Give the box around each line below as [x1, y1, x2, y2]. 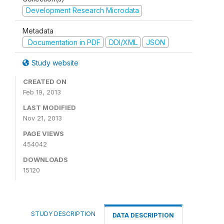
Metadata [22, 26, 53, 35]
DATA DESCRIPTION [112, 211, 174, 219]
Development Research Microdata [25, 6, 139, 14]
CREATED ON [23, 77, 66, 85]
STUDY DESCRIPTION [31, 210, 95, 217]
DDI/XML [108, 37, 137, 46]
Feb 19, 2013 [23, 88, 61, 96]
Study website [29, 58, 78, 67]
